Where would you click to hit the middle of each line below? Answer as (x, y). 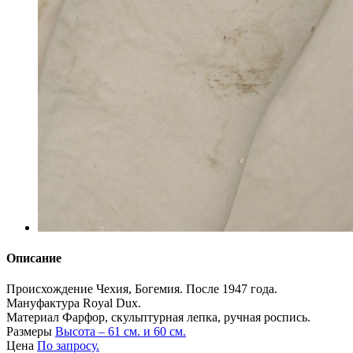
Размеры (31, 332)
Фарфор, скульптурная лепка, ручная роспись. (186, 318)
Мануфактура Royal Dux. (74, 303)
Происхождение (51, 289)
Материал (34, 318)
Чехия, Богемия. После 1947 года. (187, 289)
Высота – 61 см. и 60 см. (121, 332)
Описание (34, 258)
